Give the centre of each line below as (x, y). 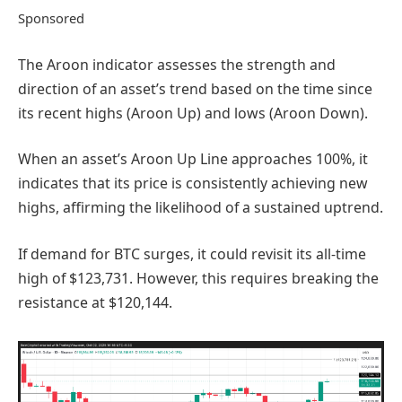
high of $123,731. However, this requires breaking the (198, 278)
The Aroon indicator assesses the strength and (177, 64)
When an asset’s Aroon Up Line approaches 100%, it (193, 159)
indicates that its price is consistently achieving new (193, 184)
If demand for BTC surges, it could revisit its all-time (192, 253)
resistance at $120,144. (95, 302)
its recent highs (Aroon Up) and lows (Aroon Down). (193, 113)
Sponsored (51, 17)
